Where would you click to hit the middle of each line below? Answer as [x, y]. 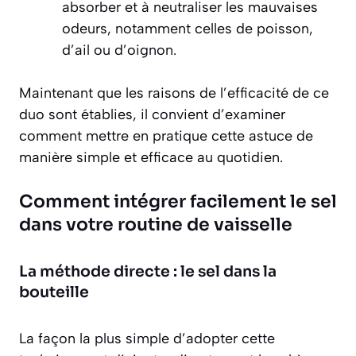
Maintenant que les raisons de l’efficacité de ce [174, 93]
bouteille [54, 293]
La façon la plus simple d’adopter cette [147, 339]
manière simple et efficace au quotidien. [151, 158]
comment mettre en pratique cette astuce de [166, 136]
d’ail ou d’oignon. [119, 50]
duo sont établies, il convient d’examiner [152, 115]
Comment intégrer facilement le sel [178, 202]
